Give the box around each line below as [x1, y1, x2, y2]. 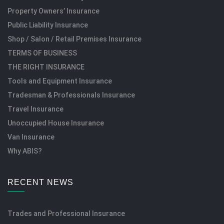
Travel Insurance [7, 104, 63, 113]
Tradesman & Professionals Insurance [7, 90, 135, 99]
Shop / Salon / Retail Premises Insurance [7, 34, 141, 43]
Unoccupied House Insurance [7, 118, 104, 127]
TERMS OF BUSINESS [7, 48, 77, 57]
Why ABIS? [7, 146, 42, 155]
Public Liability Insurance [7, 20, 88, 29]
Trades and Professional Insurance [7, 209, 125, 217]
